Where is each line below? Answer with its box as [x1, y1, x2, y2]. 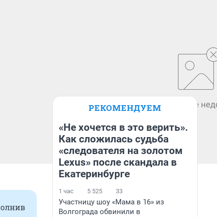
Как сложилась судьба [59, 133, 169, 145]
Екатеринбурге [59, 168, 130, 180]
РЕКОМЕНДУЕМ [89, 102, 161, 113]
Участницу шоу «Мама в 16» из [59, 198, 164, 206]
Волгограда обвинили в [59, 207, 140, 216]
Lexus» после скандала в [59, 156, 177, 168]
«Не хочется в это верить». [59, 122, 188, 133]
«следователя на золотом [59, 145, 183, 156]
